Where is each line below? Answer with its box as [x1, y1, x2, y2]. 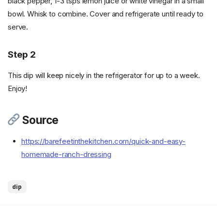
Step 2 [8, 49, 36, 61]
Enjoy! [8, 84, 28, 93]
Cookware [104, 201, 137, 209]
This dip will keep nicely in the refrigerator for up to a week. [8, 71, 200, 80]
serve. [8, 22, 29, 32]
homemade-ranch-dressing [21, 150, 111, 159]
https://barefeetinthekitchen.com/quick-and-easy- [21, 137, 186, 146]
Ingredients [104, 188, 139, 196]
